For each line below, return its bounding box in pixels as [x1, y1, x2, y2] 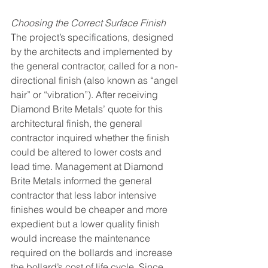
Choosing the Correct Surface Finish [11, 16, 166, 29]
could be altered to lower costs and [11, 145, 164, 158]
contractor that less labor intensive [11, 188, 159, 201]
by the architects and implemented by [11, 45, 175, 57]
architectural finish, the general [11, 117, 145, 129]
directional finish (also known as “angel [11, 74, 181, 86]
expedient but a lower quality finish [11, 217, 162, 230]
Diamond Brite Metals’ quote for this [11, 102, 165, 115]
